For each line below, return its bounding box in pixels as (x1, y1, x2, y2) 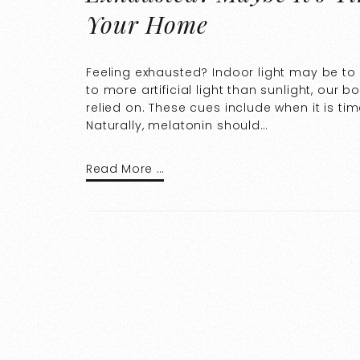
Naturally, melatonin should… (86, 117, 268, 134)
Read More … (86, 160, 165, 177)
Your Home (86, 8, 208, 41)
